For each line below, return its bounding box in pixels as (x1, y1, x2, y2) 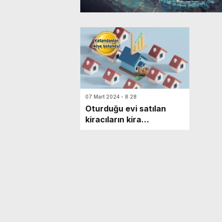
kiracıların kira (85, 114, 141, 124)
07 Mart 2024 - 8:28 (85, 94, 137, 100)
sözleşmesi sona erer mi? (85, 125, 184, 135)
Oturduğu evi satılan (85, 104, 166, 113)
